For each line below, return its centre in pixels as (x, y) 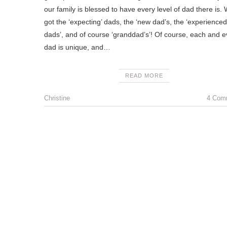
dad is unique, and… (77, 47)
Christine (57, 98)
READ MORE (144, 75)
